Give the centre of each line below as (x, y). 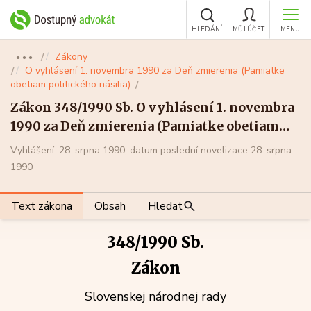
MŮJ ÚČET (249, 29)
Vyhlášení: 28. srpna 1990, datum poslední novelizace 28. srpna (151, 150)
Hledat (165, 206)
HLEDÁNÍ (207, 29)
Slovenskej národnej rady (155, 296)
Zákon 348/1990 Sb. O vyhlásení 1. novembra (152, 107)
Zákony (71, 57)
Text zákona (42, 206)
